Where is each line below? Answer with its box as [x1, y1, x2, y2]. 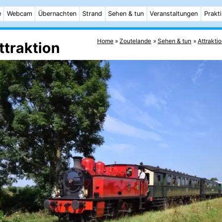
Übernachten [38, 10, 76, 17]
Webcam [6, 10, 32, 17]
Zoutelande [119, 37, 152, 45]
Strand [82, 10, 103, 17]
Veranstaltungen [150, 10, 198, 17]
